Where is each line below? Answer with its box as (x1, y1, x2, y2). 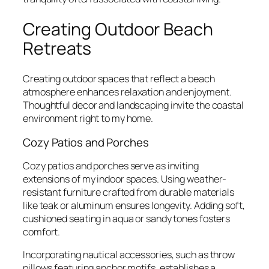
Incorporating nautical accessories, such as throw (23, 248, 235, 262)
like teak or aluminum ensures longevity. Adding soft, (23, 199, 245, 213)
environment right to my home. (23, 112, 154, 125)
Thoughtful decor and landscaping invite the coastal (23, 98, 244, 112)
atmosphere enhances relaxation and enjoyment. (23, 85, 232, 99)
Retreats (23, 36, 92, 60)
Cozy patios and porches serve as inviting (23, 159, 199, 173)
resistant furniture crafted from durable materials (23, 186, 234, 199)
